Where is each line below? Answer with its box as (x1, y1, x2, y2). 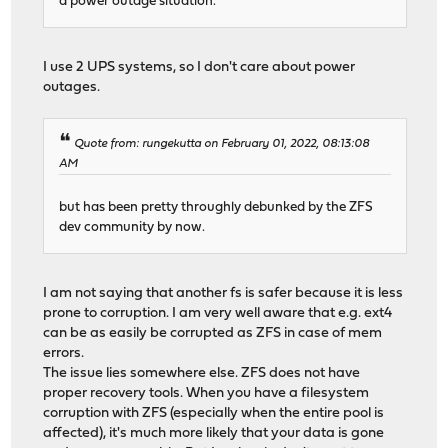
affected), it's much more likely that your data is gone (43, 426, 385, 442)
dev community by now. (59, 221, 206, 235)
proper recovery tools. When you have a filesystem (43, 386, 370, 402)
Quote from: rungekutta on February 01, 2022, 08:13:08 (74, 138, 370, 151)
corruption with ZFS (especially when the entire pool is (43, 406, 385, 422)
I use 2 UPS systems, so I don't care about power (43, 60, 356, 76)
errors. (43, 346, 85, 362)
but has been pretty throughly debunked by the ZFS (59, 201, 374, 215)
